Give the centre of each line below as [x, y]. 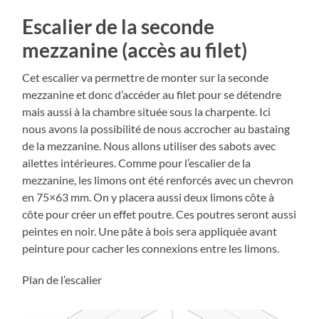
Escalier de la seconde [119, 27]
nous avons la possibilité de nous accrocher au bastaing [156, 129]
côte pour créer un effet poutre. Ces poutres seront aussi [159, 214]
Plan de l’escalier [62, 280]
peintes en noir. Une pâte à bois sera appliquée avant [150, 231]
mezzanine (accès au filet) [135, 50]
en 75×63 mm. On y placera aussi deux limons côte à [148, 197]
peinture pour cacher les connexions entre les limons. [151, 249]
